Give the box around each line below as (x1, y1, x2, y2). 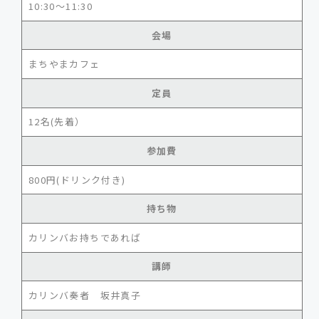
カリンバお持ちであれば (28, 230, 142, 244)
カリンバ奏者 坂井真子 (28, 288, 142, 302)
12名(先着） (28, 115, 85, 129)
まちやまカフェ (28, 57, 100, 71)
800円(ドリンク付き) (28, 172, 126, 187)
